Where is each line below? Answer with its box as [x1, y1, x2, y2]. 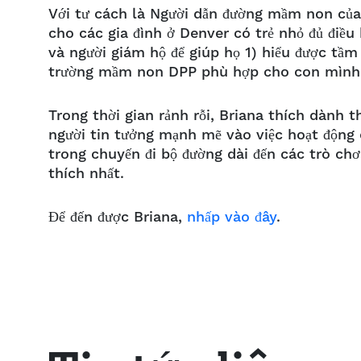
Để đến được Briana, [48, 208, 187, 226]
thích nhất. [48, 164, 129, 183]
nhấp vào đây [187, 208, 276, 226]
